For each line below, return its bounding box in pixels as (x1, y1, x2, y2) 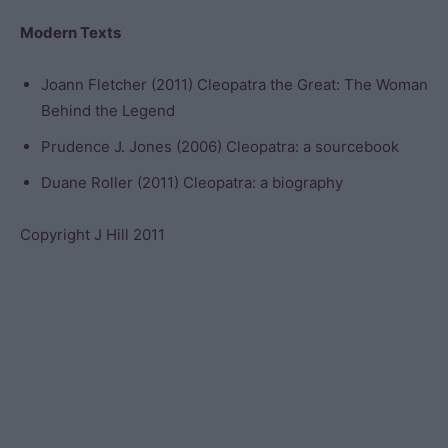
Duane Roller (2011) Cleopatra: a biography (41, 173, 343, 192)
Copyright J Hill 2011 (20, 225, 165, 244)
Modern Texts (20, 23, 121, 42)
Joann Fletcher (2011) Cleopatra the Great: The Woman (41, 75, 428, 94)
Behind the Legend (41, 101, 175, 120)
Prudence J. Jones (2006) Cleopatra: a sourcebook (41, 137, 399, 156)
